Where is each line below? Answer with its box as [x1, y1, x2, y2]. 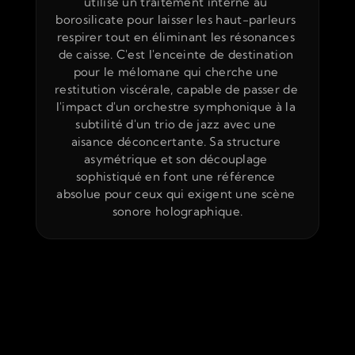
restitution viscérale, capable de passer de [55, 82, 298, 97]
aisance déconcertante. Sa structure [71, 134, 281, 149]
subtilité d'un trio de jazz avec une [75, 116, 277, 132]
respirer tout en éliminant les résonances [56, 29, 295, 44]
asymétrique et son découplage [83, 151, 268, 166]
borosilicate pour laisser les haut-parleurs [55, 12, 296, 27]
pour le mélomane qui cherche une [73, 64, 279, 79]
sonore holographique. [112, 204, 243, 219]
